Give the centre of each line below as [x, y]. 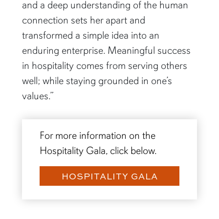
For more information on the [97, 135]
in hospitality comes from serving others [104, 65]
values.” [38, 96]
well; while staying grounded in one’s [97, 80]
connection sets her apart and [83, 20]
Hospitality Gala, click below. [98, 150]
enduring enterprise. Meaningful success [106, 50]
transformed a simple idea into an [90, 35]
